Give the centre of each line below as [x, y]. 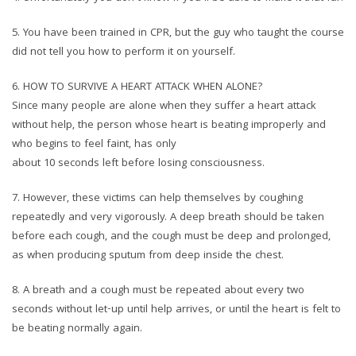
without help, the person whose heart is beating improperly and [169, 126]
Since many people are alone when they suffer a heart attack [164, 107]
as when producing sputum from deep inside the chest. [148, 256]
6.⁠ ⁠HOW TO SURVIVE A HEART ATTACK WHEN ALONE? [137, 88]
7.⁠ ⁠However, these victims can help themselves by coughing [157, 199]
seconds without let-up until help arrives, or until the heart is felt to [176, 310]
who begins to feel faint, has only [94, 145]
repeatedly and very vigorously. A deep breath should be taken [168, 218]
